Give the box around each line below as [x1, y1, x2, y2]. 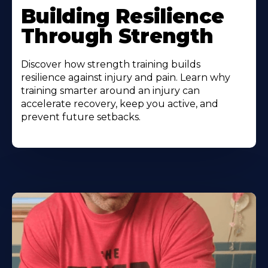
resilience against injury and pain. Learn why [21, 72, 230, 84]
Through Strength [21, 24, 214, 48]
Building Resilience [21, 4, 224, 29]
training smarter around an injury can [21, 85, 200, 97]
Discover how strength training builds [21, 59, 200, 71]
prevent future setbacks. [21, 111, 141, 123]
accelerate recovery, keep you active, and [21, 98, 218, 110]
